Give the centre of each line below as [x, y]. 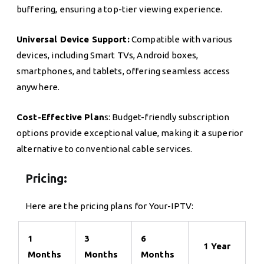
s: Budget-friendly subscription [167, 117]
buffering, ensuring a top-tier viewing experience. [120, 9]
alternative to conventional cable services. [105, 148]
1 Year [217, 246]
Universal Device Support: [73, 39]
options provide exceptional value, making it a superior [130, 133]
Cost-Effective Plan [60, 117]
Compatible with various [181, 39]
